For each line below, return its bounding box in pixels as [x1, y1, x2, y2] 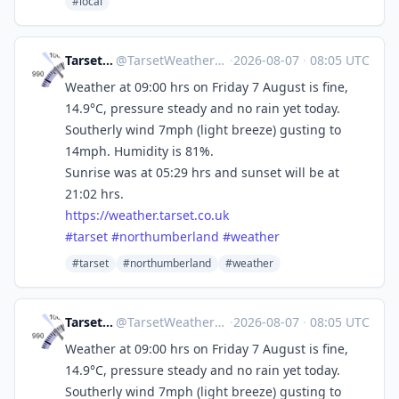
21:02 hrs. [65, 185, 124, 202]
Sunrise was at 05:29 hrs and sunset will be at [65, 164, 339, 181]
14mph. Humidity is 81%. [65, 142, 214, 159]
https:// [65, 207, 109, 224]
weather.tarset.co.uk [109, 207, 229, 224]
